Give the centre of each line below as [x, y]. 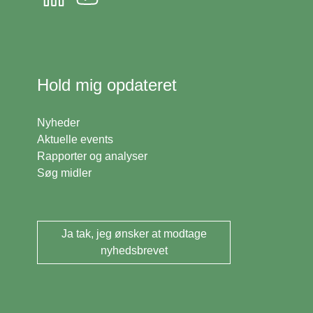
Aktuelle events [75, 139]
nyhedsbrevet [134, 251]
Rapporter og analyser [92, 156]
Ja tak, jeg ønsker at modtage [134, 234]
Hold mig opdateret [107, 85]
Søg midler [64, 173]
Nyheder [58, 122]
